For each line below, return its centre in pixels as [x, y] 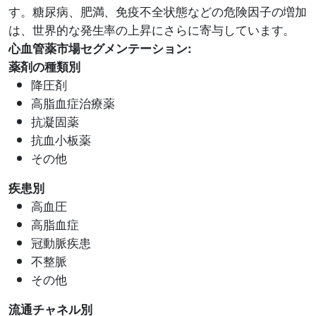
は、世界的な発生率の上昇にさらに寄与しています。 [152, 29]
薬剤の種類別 [44, 66]
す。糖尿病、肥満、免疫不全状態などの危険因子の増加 [158, 11]
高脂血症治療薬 [73, 103]
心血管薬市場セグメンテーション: [100, 48]
